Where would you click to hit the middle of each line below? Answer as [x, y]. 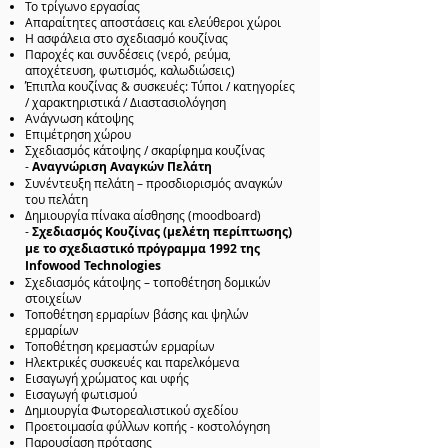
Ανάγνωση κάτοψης [79, 118]
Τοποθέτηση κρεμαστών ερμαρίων [120, 346]
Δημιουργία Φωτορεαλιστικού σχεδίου [131, 410]
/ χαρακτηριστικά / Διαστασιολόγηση [125, 102]
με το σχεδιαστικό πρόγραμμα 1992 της [142, 249]
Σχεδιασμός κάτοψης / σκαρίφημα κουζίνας [145, 150]
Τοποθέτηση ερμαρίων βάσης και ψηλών [137, 314]
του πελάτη [56, 199]
